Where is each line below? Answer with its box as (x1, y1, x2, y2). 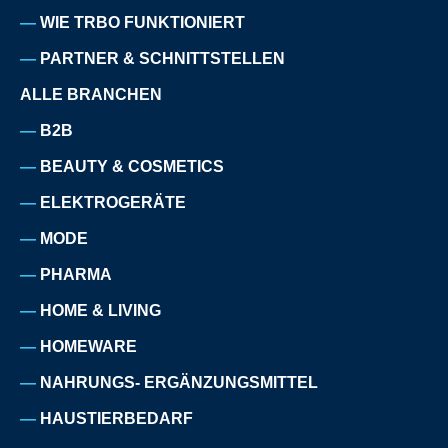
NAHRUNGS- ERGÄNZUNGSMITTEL (40, 374, 318, 392)
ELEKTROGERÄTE (40, 194, 186, 212)
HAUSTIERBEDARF (40, 410, 193, 428)
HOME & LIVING (40, 302, 161, 320)
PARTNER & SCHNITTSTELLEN (40, 50, 285, 68)
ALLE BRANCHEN (20, 86, 162, 104)
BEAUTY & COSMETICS (40, 158, 224, 176)
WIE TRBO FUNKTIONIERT (40, 14, 245, 32)
